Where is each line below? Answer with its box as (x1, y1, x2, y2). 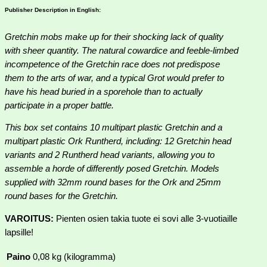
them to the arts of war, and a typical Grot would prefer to (5, 73, 224, 83)
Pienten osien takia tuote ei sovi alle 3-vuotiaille (54, 213, 237, 223)
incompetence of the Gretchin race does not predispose (5, 59, 220, 69)
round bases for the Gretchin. (5, 191, 118, 201)
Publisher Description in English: (5, 7, 101, 14)
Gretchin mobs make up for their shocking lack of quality (5, 32, 223, 42)
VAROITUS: (5, 213, 54, 223)
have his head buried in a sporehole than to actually (5, 86, 203, 97)
